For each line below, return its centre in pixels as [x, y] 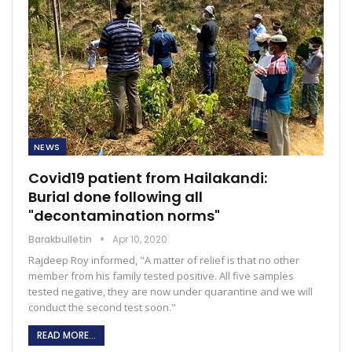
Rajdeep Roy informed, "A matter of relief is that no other [164, 260]
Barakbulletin [61, 239]
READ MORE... [66, 335]
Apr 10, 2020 [140, 239]
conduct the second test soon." [102, 307]
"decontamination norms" [124, 215]
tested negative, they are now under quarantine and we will [170, 291]
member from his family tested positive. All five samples [161, 275]
